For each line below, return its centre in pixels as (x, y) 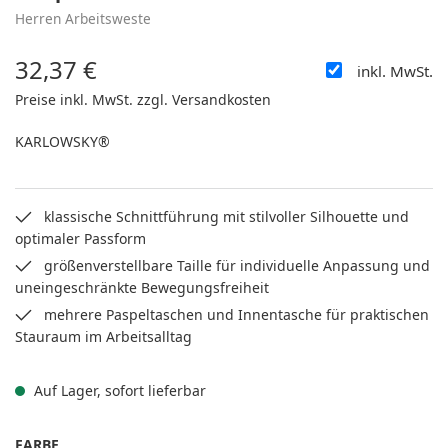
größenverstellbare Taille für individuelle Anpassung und (237, 265)
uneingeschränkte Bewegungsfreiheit (142, 287)
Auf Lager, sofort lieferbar (118, 390)
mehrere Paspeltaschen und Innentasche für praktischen (236, 314)
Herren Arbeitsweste (83, 18)
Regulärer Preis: (70, 80)
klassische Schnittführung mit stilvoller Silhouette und (226, 216)
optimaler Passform (80, 238)
